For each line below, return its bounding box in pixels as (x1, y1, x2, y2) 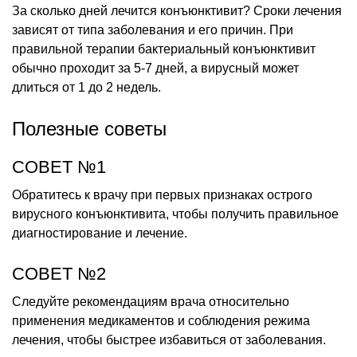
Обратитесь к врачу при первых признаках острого (12, 187, 312, 202)
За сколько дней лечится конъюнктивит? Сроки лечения (12, 3, 342, 18)
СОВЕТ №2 (12, 263, 106, 284)
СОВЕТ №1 (12, 156, 106, 177)
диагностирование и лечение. (12, 226, 187, 240)
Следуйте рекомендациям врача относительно (12, 294, 289, 308)
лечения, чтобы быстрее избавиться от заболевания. (12, 332, 326, 347)
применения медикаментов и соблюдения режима (12, 313, 310, 328)
